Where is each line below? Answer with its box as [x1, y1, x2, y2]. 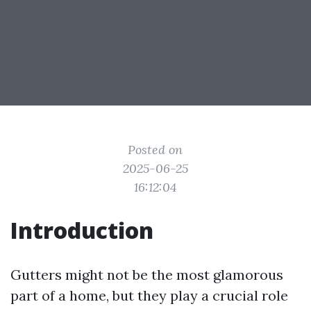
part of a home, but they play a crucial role [10, 287, 288, 304]
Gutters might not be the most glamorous [10, 266, 283, 283]
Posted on [128, 142, 183, 158]
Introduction [10, 215, 153, 245]
